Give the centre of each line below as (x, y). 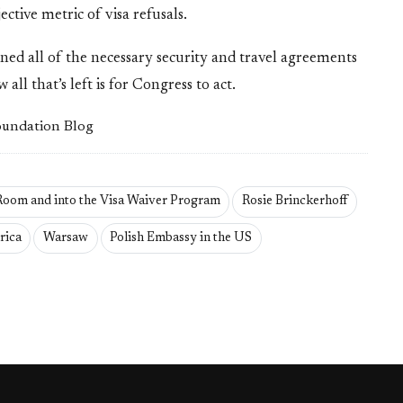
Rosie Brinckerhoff (294, 202)
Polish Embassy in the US (181, 239)
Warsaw (65, 239)
